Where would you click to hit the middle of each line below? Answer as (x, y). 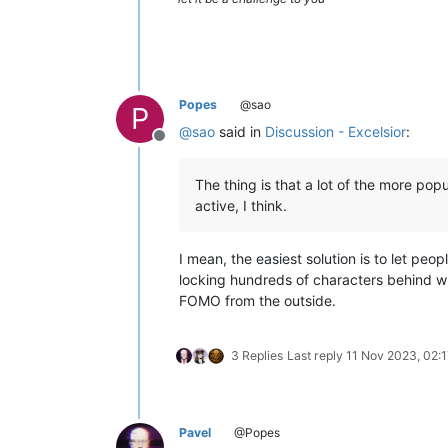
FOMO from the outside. (257, 300)
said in (240, 131)
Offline (183, 146)
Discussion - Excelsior (335, 131)
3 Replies (257, 355)
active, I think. (241, 205)
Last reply (316, 355)
